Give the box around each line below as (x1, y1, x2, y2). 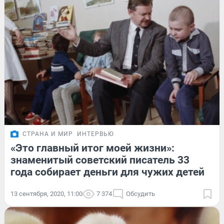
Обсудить (126, 190, 155, 198)
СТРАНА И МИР (22, 130, 73, 138)
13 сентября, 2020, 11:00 (10, 190, 82, 198)
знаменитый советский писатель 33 (10, 154, 189, 166)
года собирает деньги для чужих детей (10, 166, 204, 178)
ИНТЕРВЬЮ (77, 130, 114, 138)
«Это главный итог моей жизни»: (10, 142, 174, 154)
